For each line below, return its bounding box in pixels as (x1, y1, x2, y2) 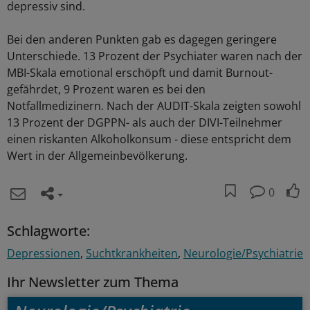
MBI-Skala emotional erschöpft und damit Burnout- (7, 64, 273, 80)
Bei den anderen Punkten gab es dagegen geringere (7, 31, 277, 47)
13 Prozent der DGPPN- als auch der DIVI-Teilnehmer (7, 114, 282, 130)
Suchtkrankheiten (86, 245, 178, 261)
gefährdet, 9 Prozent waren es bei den (7, 81, 206, 97)
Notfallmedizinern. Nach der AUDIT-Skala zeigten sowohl (7, 98, 301, 113)
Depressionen (7, 245, 80, 261)
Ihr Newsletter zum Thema (7, 272, 179, 291)
